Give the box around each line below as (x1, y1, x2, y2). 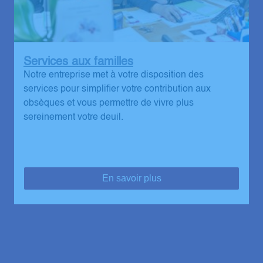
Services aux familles (23, 56, 133, 69)
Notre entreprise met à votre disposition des (23, 70, 204, 80)
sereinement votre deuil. (23, 113, 123, 123)
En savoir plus (102, 173, 161, 184)
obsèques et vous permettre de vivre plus (23, 99, 194, 109)
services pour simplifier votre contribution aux (23, 85, 211, 95)
